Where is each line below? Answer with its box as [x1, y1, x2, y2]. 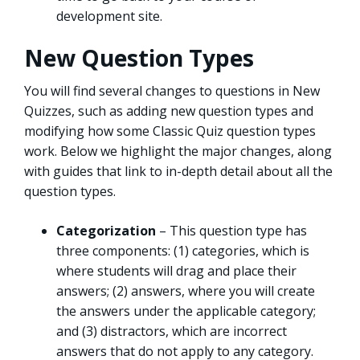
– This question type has [156, 222, 307, 240]
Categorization [56, 222, 156, 240]
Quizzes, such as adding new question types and [24, 102, 313, 121]
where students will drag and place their [56, 262, 297, 280]
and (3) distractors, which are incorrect [56, 322, 287, 341]
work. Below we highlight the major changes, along [24, 142, 332, 161]
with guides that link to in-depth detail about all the [24, 162, 333, 181]
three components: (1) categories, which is [56, 242, 309, 260]
